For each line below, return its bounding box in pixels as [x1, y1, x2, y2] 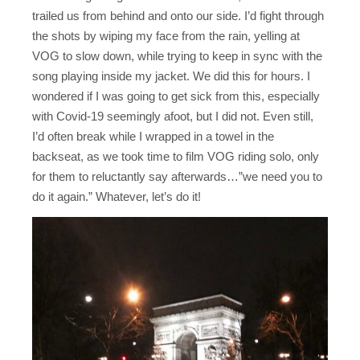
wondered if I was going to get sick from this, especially [32, 89, 320, 104]
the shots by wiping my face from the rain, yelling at [32, 29, 300, 43]
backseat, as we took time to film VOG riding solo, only [32, 149, 319, 164]
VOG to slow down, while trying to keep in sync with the [32, 49, 322, 63]
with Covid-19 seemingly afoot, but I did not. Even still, [32, 109, 313, 124]
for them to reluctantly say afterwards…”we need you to [32, 170, 322, 184]
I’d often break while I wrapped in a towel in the [32, 129, 274, 144]
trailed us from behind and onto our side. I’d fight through [32, 9, 324, 23]
